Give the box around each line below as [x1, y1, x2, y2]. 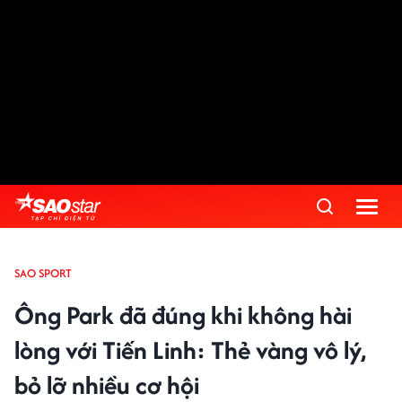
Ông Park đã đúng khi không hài [14, 297, 352, 333]
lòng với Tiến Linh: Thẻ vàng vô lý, [14, 332, 366, 368]
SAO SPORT [14, 265, 72, 282]
